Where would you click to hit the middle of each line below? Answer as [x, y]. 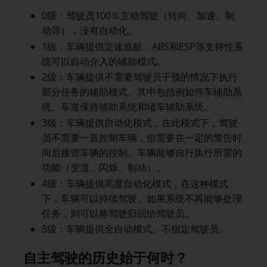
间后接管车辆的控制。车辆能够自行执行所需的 [142, 152]
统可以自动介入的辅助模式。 [103, 61]
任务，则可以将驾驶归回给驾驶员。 [118, 213]
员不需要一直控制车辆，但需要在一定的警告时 [142, 137]
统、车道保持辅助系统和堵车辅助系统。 [127, 107]
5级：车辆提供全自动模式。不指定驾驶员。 [135, 229]
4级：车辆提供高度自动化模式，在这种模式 [135, 183]
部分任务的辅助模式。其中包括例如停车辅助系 [142, 92]
